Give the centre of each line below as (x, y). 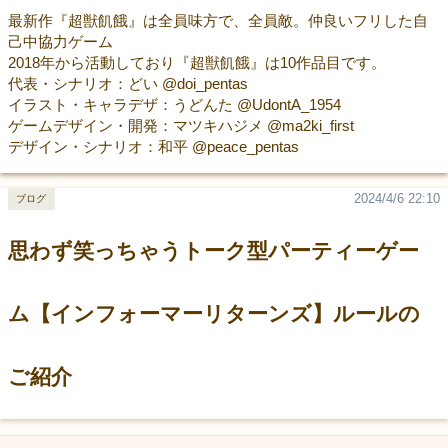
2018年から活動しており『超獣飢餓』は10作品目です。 (196, 62)
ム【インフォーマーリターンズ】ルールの (213, 313)
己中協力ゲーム (60, 41)
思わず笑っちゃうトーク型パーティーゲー (213, 250)
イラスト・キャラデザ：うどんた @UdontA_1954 (174, 104)
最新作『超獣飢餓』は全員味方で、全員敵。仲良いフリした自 (217, 20)
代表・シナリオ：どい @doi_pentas (127, 83)
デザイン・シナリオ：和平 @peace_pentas (153, 146)
